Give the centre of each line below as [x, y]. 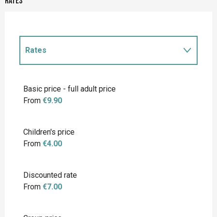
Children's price [49, 132]
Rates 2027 [46, 78]
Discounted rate [50, 175]
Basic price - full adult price [70, 89]
